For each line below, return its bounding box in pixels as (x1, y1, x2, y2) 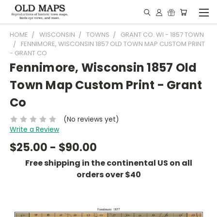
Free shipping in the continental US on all (25, 157, 192, 169)
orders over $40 (76, 169, 141, 180)
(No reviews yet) (63, 114, 119, 124)
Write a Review (10, 124, 59, 134)
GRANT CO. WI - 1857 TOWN (121, 30, 204, 39)
